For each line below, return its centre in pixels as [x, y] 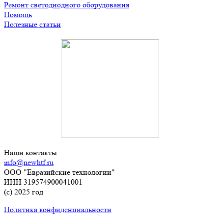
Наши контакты [30, 152]
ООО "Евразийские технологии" [59, 172]
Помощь [18, 14]
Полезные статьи [32, 24]
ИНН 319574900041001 [43, 182]
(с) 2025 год [24, 192]
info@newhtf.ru [29, 162]
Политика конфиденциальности [58, 209]
